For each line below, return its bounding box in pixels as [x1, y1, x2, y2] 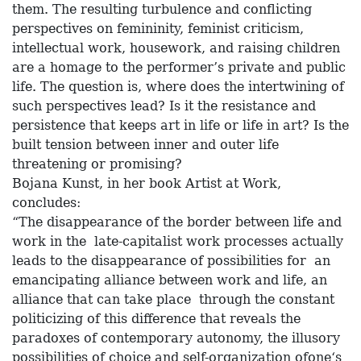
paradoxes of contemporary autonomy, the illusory [12, 330, 340, 346]
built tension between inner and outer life [12, 137, 279, 153]
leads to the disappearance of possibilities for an [12, 253, 330, 269]
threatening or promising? [12, 156, 182, 172]
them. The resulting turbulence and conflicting [12, 2, 312, 18]
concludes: [12, 195, 81, 211]
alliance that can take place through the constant [12, 292, 334, 308]
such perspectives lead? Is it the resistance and [12, 98, 316, 114]
